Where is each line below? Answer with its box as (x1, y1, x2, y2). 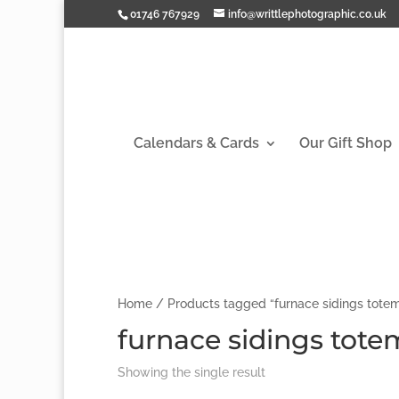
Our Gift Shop (298, 134, 392, 151)
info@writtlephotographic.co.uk (228, 8, 387, 20)
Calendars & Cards (133, 134, 259, 151)
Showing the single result (118, 365, 265, 379)
